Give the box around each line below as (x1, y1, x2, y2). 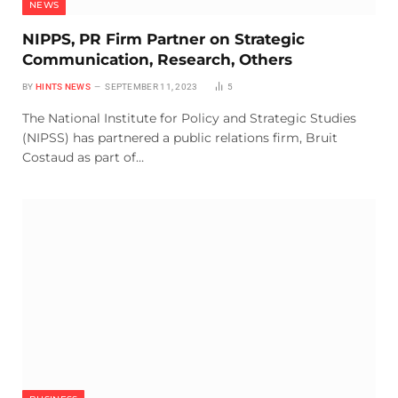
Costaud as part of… (22, 149, 144, 166)
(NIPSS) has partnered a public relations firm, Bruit (22, 130, 338, 147)
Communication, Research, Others (22, 51, 292, 69)
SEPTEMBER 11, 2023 (105, 82, 198, 92)
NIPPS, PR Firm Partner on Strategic (22, 30, 305, 49)
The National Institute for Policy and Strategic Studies (22, 110, 356, 127)
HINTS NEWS (35, 82, 91, 92)
